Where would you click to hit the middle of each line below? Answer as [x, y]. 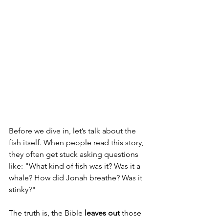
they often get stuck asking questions [75, 154]
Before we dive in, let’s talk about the [73, 131]
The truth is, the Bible [47, 213]
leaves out [102, 213]
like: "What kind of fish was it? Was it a [76, 166]
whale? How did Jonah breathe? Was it [77, 178]
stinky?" [22, 190]
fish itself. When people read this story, [77, 143]
